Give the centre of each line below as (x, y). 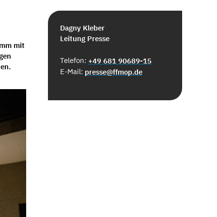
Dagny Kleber (82, 28)
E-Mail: (72, 71)
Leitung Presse (85, 39)
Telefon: (74, 60)
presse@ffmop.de (113, 72)
